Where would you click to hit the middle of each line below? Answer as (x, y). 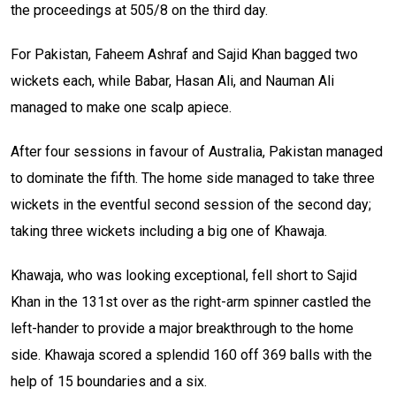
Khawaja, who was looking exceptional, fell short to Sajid (184, 276)
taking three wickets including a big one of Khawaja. (169, 232)
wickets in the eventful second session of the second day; (191, 205)
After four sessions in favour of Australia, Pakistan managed (197, 152)
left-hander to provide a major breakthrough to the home (182, 329)
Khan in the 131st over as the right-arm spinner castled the (191, 302)
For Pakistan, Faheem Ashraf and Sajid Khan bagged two (184, 55)
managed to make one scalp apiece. (121, 108)
